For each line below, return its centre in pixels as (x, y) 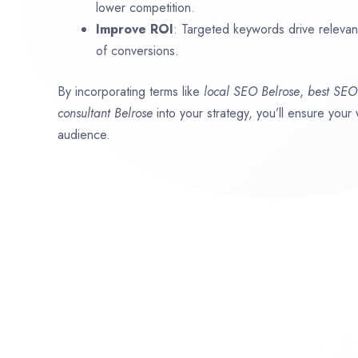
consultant (86, 113)
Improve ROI (135, 29)
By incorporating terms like (131, 91)
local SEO (233, 91)
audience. (84, 134)
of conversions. (137, 50)
